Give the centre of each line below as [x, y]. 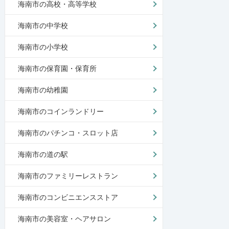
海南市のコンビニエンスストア [68, 197]
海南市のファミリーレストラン [68, 176]
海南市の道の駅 [43, 154]
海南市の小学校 [43, 47]
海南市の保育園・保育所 [57, 68]
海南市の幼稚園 [43, 90]
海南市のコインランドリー [61, 111]
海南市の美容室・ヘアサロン [64, 219]
